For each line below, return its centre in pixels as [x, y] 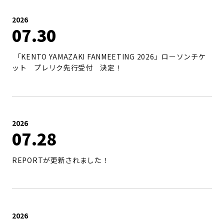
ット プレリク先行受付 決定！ [67, 67]
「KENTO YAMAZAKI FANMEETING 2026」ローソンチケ [109, 56]
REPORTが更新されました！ [61, 160]
